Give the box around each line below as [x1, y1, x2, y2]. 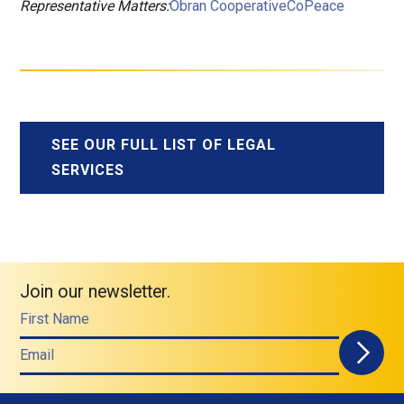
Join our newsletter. [20, 281, 171, 302]
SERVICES [51, 161, 125, 179]
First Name [20, 310, 90, 327]
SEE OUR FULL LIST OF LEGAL [51, 136, 277, 153]
